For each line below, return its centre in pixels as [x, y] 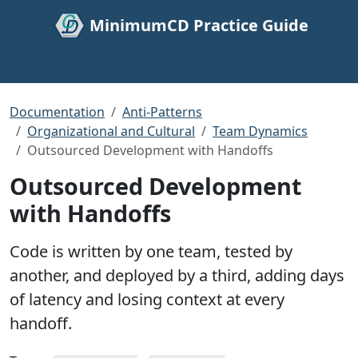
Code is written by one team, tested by [151, 251]
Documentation [57, 112]
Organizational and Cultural [111, 131]
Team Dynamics [260, 131]
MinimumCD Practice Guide [199, 25]
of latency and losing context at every [147, 299]
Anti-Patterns [162, 112]
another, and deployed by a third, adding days [177, 275]
